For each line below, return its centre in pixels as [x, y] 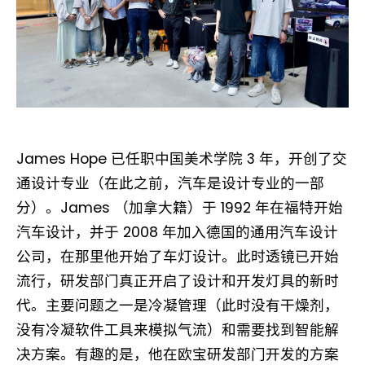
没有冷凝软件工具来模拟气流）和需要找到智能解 [178, 330]
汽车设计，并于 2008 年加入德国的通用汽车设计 [177, 233]
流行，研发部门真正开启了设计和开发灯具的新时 [178, 281]
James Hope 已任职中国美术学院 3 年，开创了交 [182, 159]
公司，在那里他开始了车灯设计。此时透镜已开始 [178, 257]
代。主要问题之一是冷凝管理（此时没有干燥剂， [178, 306]
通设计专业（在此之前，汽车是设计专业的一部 [170, 184]
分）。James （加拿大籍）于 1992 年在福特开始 [180, 208]
